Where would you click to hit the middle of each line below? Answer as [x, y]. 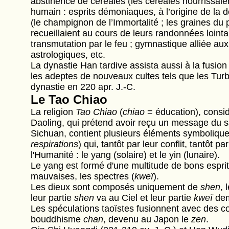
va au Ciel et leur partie [145, 198]
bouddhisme [57, 219]
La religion [53, 112]
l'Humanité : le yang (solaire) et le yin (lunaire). [125, 155]
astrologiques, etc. [68, 55]
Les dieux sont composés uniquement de [115, 187]
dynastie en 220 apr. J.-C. [83, 87]
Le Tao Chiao [69, 99]
